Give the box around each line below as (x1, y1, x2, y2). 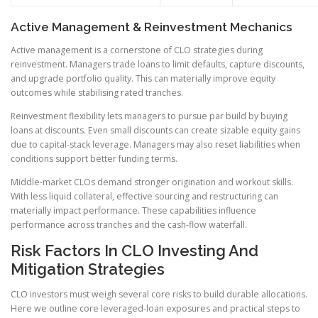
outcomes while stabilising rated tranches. (11, 86, 183, 99)
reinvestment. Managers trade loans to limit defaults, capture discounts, (11, 57, 305, 70)
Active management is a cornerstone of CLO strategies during (11, 43, 263, 56)
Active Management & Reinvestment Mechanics (11, 19, 292, 34)
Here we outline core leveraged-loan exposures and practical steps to (11, 302, 300, 315)
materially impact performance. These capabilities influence (11, 204, 256, 217)
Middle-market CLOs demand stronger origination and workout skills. (11, 176, 293, 189)
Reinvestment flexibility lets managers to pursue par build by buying (11, 110, 287, 123)
